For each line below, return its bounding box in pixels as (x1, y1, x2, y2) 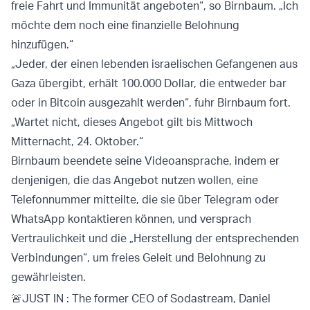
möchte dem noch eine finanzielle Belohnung (11, 18, 239, 33)
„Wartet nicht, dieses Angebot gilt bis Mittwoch (11, 115, 253, 129)
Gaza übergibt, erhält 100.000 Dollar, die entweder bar (11, 76, 286, 91)
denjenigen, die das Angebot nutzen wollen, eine (11, 173, 258, 188)
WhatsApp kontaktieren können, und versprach (11, 212, 251, 226)
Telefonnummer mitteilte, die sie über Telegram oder (11, 192, 279, 207)
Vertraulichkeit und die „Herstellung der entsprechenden (11, 231, 299, 246)
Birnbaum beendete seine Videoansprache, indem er (11, 154, 280, 168)
